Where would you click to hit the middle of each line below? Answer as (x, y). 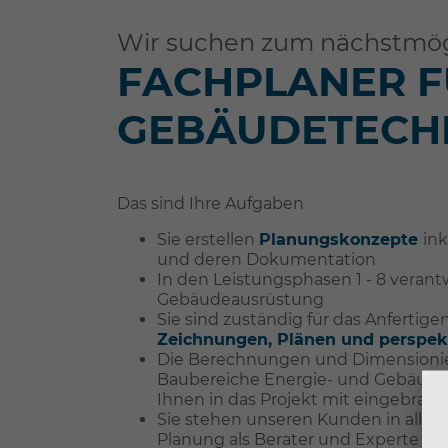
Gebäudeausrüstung (240, 299)
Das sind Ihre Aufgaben (210, 203)
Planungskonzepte (341, 239)
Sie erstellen (208, 239)
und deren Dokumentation (266, 259)
